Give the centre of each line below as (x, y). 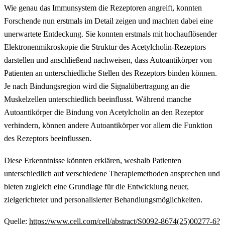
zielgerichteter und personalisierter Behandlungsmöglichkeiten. (103, 199)
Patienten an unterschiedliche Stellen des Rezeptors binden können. (110, 73)
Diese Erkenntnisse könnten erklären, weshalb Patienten (93, 160)
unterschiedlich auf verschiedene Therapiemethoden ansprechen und (112, 173)
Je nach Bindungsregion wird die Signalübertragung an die (97, 86)
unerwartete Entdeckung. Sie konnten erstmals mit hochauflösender (110, 34)
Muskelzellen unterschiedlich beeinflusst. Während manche (98, 99)
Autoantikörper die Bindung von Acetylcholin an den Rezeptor (104, 112)
